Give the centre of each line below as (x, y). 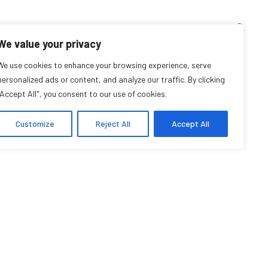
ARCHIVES (106, 27)
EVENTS (156, 27)
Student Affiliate (155, 104)
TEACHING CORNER (38, 27)
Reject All (113, 124)
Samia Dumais (144, 78)
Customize (35, 124)
